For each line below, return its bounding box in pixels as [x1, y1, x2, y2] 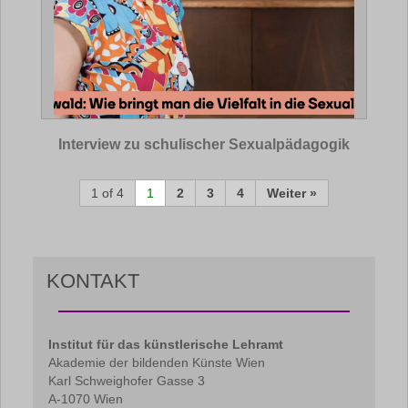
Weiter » [267, 186, 317, 200]
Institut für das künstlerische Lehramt [48, 337, 283, 352]
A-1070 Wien [48, 392, 123, 406]
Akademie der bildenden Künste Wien [48, 355, 265, 370]
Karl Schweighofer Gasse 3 [48, 373, 205, 388]
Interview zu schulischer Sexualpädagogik [58, 137, 350, 152]
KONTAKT [46, 270, 139, 292]
